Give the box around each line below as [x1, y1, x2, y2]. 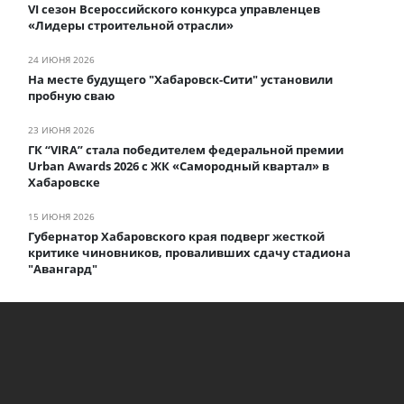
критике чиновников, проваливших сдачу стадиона [28, 243, 351, 261]
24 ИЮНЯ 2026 [28, 52, 95, 66]
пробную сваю [28, 87, 115, 104]
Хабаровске [28, 173, 100, 190]
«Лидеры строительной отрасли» [28, 16, 234, 33]
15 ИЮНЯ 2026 [28, 209, 95, 223]
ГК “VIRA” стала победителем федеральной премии [28, 141, 344, 158]
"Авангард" [28, 260, 97, 277]
